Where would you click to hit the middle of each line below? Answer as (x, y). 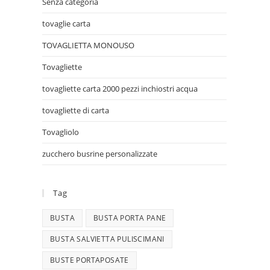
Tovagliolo (61, 132)
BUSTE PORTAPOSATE (89, 260)
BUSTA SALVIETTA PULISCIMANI (107, 239)
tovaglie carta (66, 24)
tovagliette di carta (76, 110)
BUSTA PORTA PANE (130, 218)
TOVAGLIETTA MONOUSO (88, 45)
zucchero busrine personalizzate (100, 154)
